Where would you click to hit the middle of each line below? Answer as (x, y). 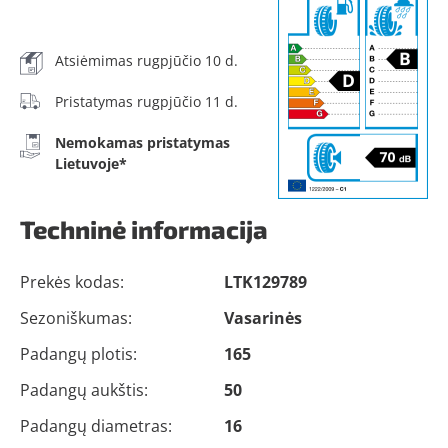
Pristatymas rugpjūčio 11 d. (146, 101)
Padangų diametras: (96, 426)
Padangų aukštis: (84, 390)
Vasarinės (263, 318)
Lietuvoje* (91, 163)
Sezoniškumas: (76, 318)
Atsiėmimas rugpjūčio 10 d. (146, 60)
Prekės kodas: (72, 282)
